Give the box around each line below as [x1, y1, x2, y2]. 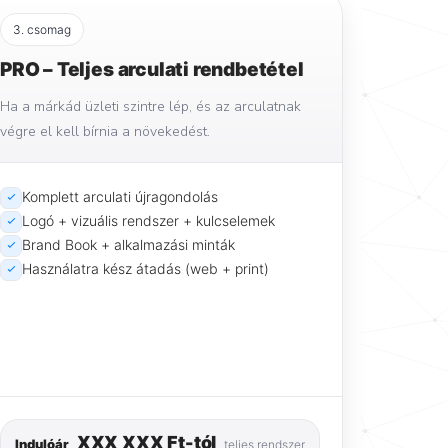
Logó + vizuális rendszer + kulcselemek [22, 211, 275, 229]
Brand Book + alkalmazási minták [22, 235, 235, 253]
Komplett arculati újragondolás [22, 187, 218, 205]
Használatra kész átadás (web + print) [22, 259, 269, 277]
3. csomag [13, 21, 71, 37]
